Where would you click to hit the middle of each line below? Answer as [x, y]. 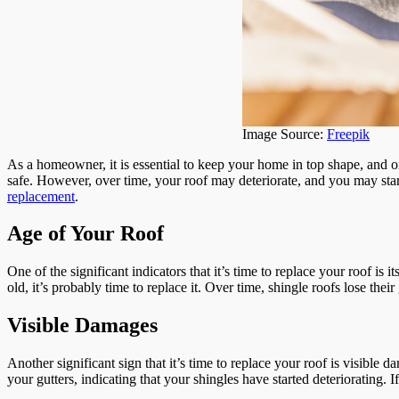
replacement [41, 196]
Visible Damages [82, 326]
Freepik [348, 134]
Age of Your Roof [85, 234]
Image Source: [285, 134]
